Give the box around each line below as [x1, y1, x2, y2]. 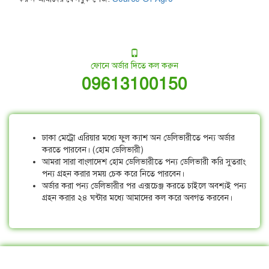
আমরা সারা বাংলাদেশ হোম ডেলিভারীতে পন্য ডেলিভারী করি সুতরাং [42, 157, 246, 167]
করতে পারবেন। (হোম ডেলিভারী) [42, 145, 144, 155]
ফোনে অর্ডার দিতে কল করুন [91, 61, 178, 71]
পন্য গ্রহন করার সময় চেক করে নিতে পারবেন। [42, 169, 184, 179]
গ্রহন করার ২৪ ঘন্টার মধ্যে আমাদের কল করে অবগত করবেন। [42, 193, 232, 203]
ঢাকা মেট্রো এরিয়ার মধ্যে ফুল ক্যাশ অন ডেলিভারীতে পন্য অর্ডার [42, 133, 235, 143]
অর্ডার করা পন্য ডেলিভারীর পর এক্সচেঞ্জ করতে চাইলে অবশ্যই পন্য [42, 181, 246, 191]
